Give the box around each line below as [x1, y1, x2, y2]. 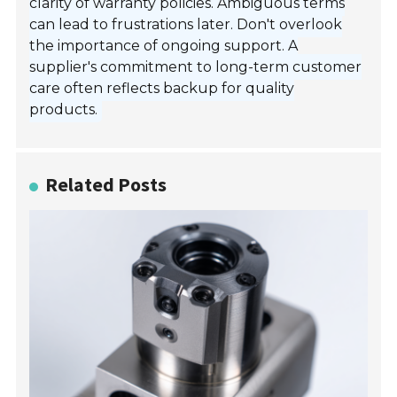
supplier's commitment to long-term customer [29, 58, 362, 76]
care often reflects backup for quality [29, 80, 295, 97]
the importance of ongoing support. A [29, 37, 299, 55]
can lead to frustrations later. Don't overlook [29, 16, 343, 34]
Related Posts [45, 172, 167, 198]
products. [29, 101, 98, 119]
